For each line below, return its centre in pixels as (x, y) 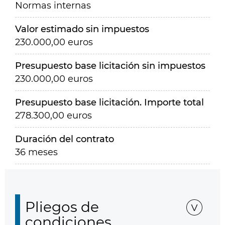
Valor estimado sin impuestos (82, 29)
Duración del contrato (65, 139)
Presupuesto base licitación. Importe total (109, 102)
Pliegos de (62, 207)
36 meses (36, 152)
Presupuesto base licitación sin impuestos (110, 66)
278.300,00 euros (53, 116)
